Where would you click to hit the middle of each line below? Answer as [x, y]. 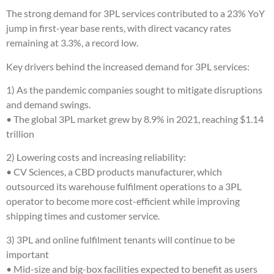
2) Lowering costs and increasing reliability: [96, 157]
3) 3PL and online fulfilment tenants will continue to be [120, 239]
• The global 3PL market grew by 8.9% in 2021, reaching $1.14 [135, 119]
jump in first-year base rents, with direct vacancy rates [119, 28]
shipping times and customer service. [83, 216]
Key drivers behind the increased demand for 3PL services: [128, 66]
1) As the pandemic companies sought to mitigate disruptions [134, 90]
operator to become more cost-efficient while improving [123, 201]
